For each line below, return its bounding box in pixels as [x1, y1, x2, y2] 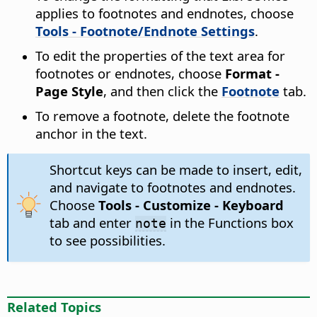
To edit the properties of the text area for [35, 47, 285, 65]
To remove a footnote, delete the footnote [35, 107, 289, 125]
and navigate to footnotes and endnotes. [49, 178, 296, 197]
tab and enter [49, 214, 135, 232]
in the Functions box [166, 214, 294, 232]
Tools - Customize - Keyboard [98, 196, 284, 214]
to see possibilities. [49, 231, 166, 250]
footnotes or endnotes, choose [35, 64, 225, 83]
